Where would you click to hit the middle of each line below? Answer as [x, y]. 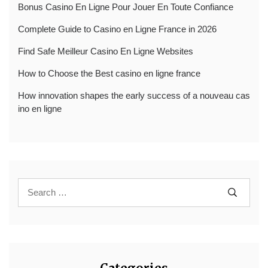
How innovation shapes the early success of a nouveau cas [134, 95]
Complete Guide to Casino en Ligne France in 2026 [117, 29]
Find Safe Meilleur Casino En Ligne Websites [106, 51]
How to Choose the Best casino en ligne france [109, 73]
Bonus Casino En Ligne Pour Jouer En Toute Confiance [126, 7]
